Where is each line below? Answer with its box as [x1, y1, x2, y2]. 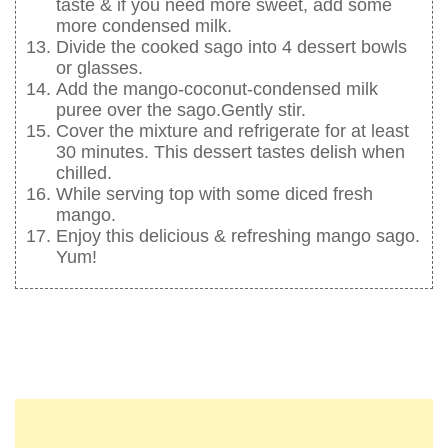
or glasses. [56, 58, 143, 79]
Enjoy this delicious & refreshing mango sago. [56, 226, 420, 247]
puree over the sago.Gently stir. [56, 100, 306, 121]
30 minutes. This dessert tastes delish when [56, 142, 405, 163]
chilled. [56, 163, 112, 184]
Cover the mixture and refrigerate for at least [56, 121, 409, 142]
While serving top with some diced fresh [56, 184, 373, 205]
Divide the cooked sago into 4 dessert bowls [56, 37, 407, 58]
